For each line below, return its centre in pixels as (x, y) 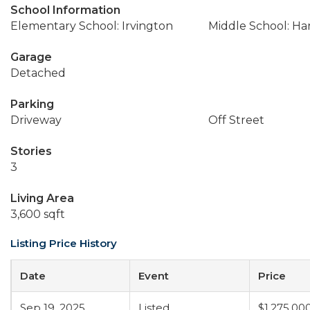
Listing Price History (64, 243)
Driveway (36, 120)
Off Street (236, 120)
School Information (65, 10)
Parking (32, 104)
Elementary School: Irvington (92, 26)
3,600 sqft (38, 214)
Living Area (42, 198)
